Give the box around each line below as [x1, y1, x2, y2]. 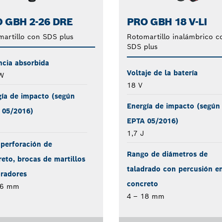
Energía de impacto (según [126, 101, 220, 111]
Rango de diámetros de [126, 149, 208, 159]
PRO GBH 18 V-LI [126, 15, 207, 28]
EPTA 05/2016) [126, 116, 178, 125]
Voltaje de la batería [126, 68, 198, 77]
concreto [126, 179, 158, 188]
